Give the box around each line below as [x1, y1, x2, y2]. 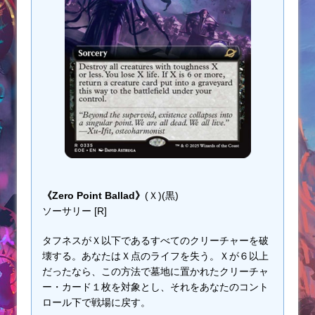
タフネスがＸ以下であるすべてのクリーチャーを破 [42, 235, 269, 247]
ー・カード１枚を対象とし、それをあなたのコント [42, 281, 269, 293]
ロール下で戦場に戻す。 [42, 297, 150, 309]
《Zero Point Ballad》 [42, 190, 145, 202]
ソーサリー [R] [42, 205, 107, 217]
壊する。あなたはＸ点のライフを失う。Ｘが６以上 [42, 250, 269, 262]
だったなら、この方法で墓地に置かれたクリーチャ [42, 266, 269, 278]
